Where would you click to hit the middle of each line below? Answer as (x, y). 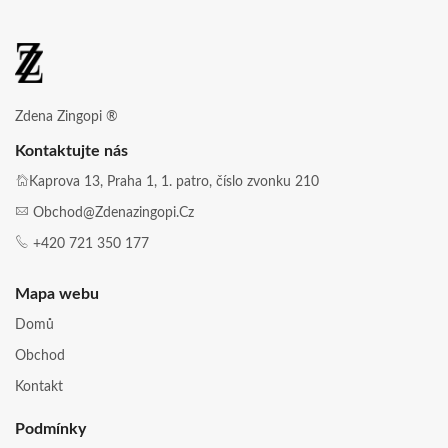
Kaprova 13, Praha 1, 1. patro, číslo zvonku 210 (174, 182)
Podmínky (50, 429)
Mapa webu (57, 294)
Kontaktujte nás (71, 151)
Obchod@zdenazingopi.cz (113, 213)
